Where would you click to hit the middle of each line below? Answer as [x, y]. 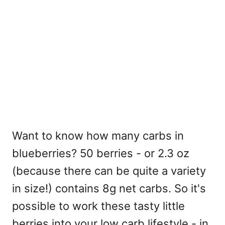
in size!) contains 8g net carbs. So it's [109, 189]
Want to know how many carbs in [98, 136]
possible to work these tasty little [98, 206]
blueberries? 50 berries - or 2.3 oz [101, 153]
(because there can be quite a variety [109, 171]
